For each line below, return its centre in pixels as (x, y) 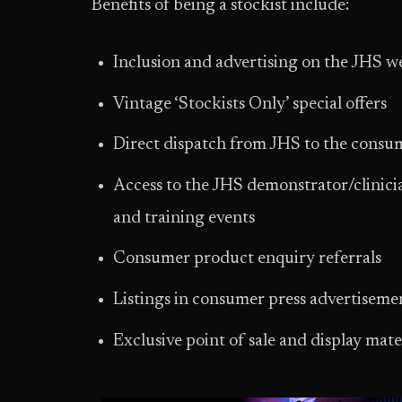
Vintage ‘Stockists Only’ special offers (250, 104)
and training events (184, 218)
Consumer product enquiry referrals (247, 259)
